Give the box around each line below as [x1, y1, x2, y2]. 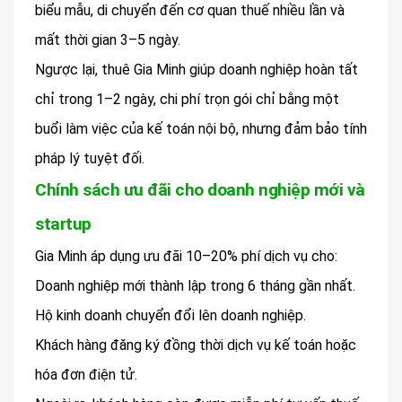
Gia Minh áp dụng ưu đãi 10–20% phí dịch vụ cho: [35, 248, 337, 266]
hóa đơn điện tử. [35, 366, 137, 384]
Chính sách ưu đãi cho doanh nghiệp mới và [35, 179, 365, 201]
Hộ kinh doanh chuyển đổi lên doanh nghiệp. [35, 307, 306, 325]
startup [35, 214, 92, 235]
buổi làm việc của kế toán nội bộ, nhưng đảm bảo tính [35, 120, 367, 138]
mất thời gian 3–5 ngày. [35, 31, 180, 49]
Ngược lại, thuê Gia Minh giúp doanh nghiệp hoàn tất [35, 61, 358, 79]
